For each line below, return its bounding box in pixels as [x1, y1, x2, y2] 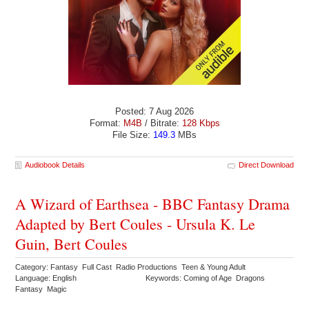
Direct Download [238, 161, 294, 170]
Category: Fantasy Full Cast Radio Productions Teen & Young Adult [15, 263, 248, 272]
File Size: [112, 130, 153, 141]
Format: [89, 118, 123, 129]
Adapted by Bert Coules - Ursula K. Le [15, 214, 256, 235]
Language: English [15, 274, 77, 283]
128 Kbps [181, 118, 220, 129]
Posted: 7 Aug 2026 [115, 106, 194, 117]
